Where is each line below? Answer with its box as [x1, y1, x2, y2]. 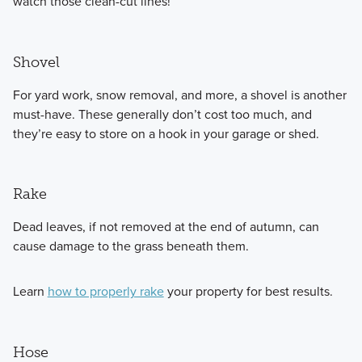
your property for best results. [163, 281, 333, 301]
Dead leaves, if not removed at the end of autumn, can [12, 217, 319, 236]
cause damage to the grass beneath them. [12, 236, 249, 255]
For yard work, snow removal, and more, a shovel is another [12, 85, 347, 104]
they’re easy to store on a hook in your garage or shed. [12, 124, 319, 143]
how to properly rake [47, 281, 164, 301]
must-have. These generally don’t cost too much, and [12, 104, 312, 124]
